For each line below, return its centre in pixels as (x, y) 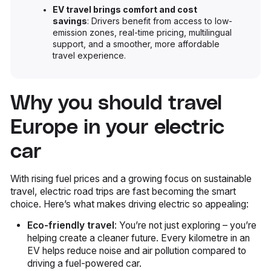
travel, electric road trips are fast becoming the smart (123, 192)
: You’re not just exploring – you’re (186, 226)
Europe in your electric (118, 128)
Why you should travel (116, 104)
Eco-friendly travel (71, 226)
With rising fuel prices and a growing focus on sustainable (131, 179)
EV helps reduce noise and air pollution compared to (137, 251)
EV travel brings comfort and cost (125, 10)
